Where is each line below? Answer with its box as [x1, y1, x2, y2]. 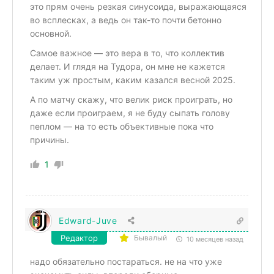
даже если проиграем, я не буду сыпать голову [30, 108, 230, 119]
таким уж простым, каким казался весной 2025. [30, 75, 235, 86]
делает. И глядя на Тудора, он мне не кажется [30, 61, 225, 72]
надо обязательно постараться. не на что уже [30, 256, 222, 267]
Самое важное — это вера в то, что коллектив [30, 48, 224, 59]
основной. [30, 28, 72, 39]
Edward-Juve [59, 215, 117, 226]
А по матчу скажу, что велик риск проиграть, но [30, 94, 232, 105]
